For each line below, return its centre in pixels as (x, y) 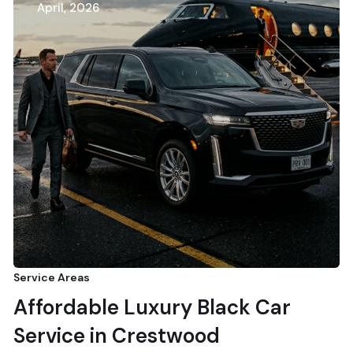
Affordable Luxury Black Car (152, 307)
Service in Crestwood (117, 336)
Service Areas (52, 277)
